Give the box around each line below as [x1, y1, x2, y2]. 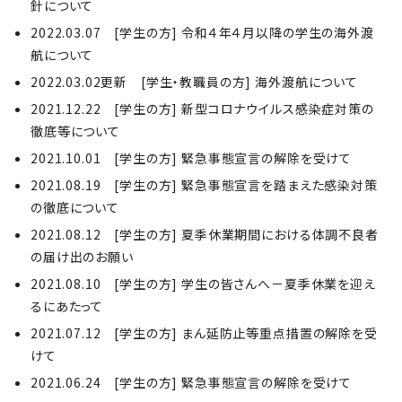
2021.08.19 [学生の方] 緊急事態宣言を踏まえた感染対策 [31, 176, 378, 194]
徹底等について [31, 122, 120, 140]
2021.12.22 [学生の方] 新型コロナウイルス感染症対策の [31, 100, 374, 118]
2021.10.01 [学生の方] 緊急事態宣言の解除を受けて [31, 149, 353, 167]
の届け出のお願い [31, 248, 134, 266]
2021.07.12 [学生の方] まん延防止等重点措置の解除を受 [31, 324, 378, 342]
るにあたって [31, 297, 104, 315]
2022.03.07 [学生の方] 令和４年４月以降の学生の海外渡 [31, 23, 374, 41]
